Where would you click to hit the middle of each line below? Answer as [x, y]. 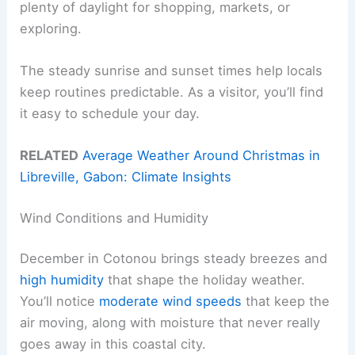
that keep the [286, 302]
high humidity [62, 280]
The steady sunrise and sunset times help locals [172, 70]
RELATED [50, 155]
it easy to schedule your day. [110, 113]
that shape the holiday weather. [205, 280]
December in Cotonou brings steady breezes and [174, 259]
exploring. [51, 28]
